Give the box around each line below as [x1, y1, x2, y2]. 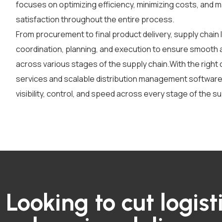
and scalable [48, 73, 96, 84]
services [16, 73, 48, 84]
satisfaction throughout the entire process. [16, 14, 174, 25]
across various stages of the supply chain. [16, 58, 169, 69]
